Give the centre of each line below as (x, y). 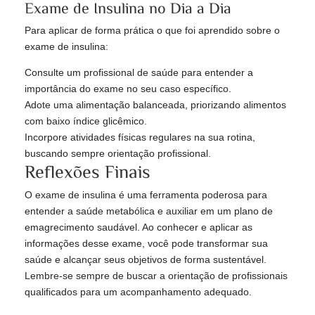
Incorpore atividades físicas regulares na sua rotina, (140, 137)
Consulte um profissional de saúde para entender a (139, 73)
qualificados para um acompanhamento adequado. (138, 292)
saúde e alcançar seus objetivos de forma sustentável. (146, 260)
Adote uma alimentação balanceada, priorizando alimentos (155, 105)
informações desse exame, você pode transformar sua (146, 244)
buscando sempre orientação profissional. (118, 154)
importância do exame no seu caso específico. (128, 89)
